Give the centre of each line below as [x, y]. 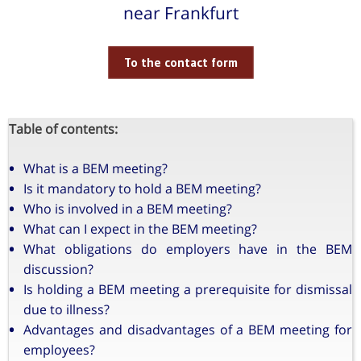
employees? [59, 349]
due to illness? [66, 309]
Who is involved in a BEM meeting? [128, 208]
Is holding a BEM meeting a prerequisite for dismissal [188, 289]
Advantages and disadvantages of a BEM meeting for [188, 329]
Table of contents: [63, 129]
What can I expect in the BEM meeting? [140, 228]
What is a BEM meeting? [95, 168]
